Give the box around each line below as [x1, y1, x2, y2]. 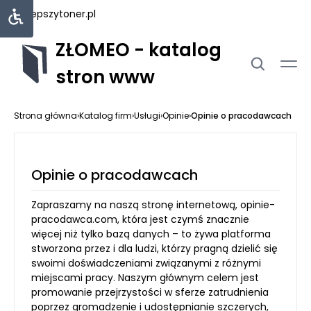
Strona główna [14, 110, 77, 121]
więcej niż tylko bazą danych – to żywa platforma [31, 227, 271, 241]
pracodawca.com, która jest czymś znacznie [31, 212, 249, 226]
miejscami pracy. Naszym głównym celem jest [31, 271, 259, 285]
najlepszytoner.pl [14, 7, 96, 21]
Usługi [134, 110, 160, 121]
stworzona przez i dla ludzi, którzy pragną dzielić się [31, 242, 278, 255]
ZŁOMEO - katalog [56, 37, 221, 62]
